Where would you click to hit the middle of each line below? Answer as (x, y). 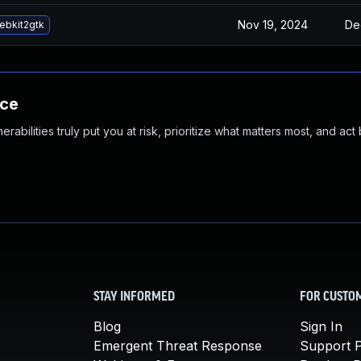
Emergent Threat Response (178, 346)
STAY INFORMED (134, 297)
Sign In (321, 326)
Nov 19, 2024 (273, 25)
